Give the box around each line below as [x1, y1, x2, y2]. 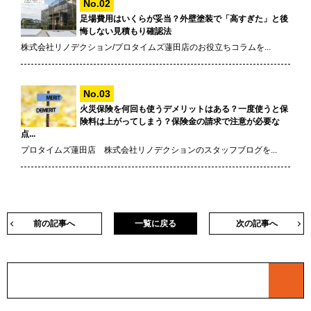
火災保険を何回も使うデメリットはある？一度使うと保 [80, 104, 288, 115]
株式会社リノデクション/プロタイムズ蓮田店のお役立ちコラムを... [21, 42, 271, 53]
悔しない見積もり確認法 [80, 26, 171, 37]
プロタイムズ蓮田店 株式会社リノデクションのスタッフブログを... [21, 145, 277, 155]
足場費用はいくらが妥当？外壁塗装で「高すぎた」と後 [80, 14, 288, 24]
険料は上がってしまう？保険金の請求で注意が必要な [80, 117, 280, 127]
